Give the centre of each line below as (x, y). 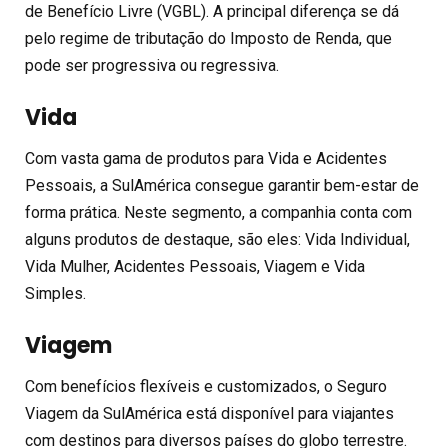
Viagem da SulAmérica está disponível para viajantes (209, 413)
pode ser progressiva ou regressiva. (152, 65)
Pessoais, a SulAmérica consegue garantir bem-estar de (222, 185)
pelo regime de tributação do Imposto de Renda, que (208, 38)
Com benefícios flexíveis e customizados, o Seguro (206, 386)
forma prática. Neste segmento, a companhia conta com (218, 212)
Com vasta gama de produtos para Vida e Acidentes (206, 158)
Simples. (55, 293)
